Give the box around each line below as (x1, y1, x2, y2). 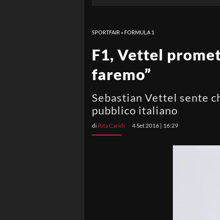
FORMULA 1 (124, 29, 154, 35)
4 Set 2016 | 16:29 (132, 122, 178, 129)
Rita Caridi (98, 122, 125, 129)
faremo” (92, 65, 151, 83)
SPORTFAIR (92, 29, 120, 35)
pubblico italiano (92, 104, 178, 117)
